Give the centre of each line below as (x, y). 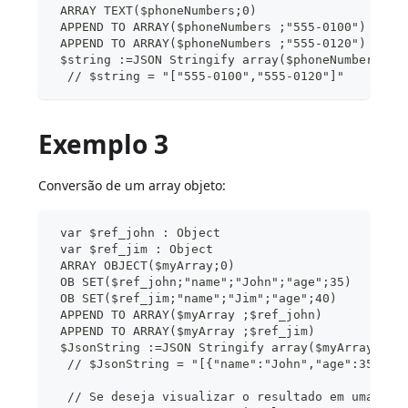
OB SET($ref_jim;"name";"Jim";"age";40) (195, 299)
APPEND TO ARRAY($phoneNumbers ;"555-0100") (210, 27)
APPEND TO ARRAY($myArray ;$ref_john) (188, 315)
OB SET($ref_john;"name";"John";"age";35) (203, 282)
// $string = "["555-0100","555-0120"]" (199, 76)
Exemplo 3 (104, 144)
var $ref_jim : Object (133, 250)
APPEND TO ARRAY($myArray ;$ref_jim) (184, 331)
